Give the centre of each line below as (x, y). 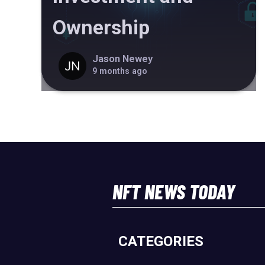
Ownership (101, 28)
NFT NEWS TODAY (174, 191)
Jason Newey (122, 59)
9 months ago (119, 71)
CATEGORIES (161, 241)
